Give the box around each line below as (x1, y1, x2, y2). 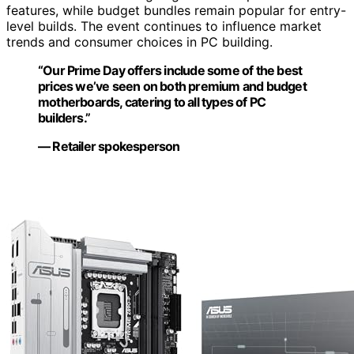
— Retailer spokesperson (38, 137, 180, 154)
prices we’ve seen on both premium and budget (38, 77, 307, 94)
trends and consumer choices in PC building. (6, 33, 273, 50)
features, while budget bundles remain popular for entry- (6, 2, 346, 18)
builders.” (38, 109, 90, 126)
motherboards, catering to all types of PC (38, 93, 266, 110)
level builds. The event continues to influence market (6, 17, 322, 34)
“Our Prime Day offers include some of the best (38, 62, 303, 78)
